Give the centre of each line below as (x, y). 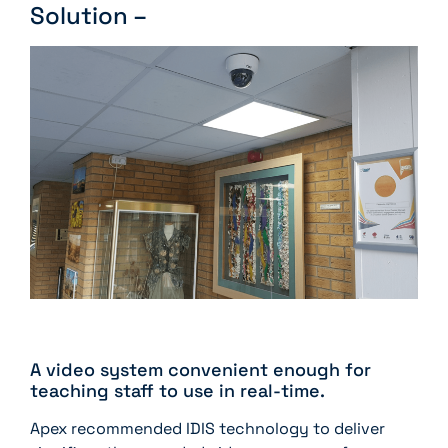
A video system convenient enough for (200, 369)
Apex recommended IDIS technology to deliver (207, 428)
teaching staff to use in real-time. (177, 390)
